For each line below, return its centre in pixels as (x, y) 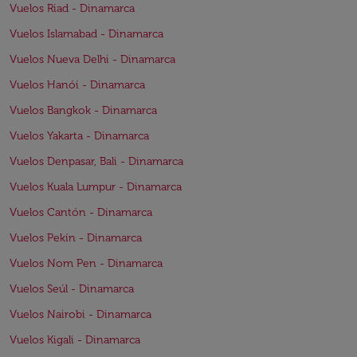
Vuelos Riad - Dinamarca (72, 9)
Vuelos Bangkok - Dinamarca (83, 111)
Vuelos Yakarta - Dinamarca (79, 136)
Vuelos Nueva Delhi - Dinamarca (92, 60)
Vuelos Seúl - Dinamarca (72, 289)
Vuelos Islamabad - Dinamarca (86, 34)
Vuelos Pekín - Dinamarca (76, 238)
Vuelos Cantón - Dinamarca (81, 213)
